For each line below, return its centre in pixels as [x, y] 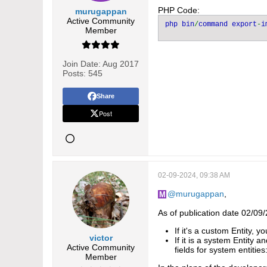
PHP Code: [179, 10]
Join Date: [82, 64]
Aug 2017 [121, 64]
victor [101, 238]
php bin [180, 24]
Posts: [74, 73]
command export [228, 24]
